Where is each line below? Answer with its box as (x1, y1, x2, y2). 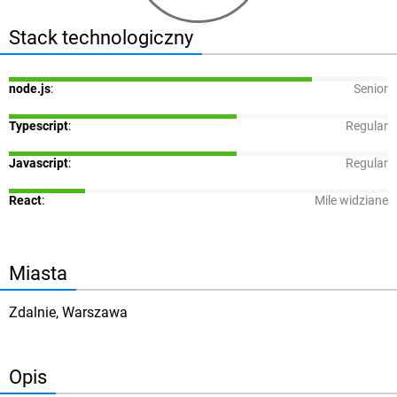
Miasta (9, 261, 67, 285)
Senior (354, 82, 388, 97)
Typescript (9, 119, 68, 135)
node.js (9, 82, 51, 97)
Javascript (9, 156, 68, 172)
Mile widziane (315, 193, 388, 209)
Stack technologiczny (9, 26, 193, 50)
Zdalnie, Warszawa (8, 304, 128, 322)
